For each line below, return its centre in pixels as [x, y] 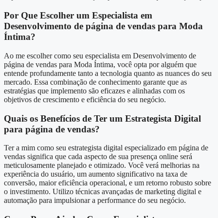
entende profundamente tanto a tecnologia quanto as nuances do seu [108, 73]
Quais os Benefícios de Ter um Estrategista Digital [102, 118]
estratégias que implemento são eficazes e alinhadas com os [94, 91]
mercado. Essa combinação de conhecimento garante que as [95, 82]
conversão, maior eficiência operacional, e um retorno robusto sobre [108, 183]
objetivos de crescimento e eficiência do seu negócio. [85, 99]
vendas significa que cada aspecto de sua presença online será [98, 157]
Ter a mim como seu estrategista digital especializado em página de [106, 148]
